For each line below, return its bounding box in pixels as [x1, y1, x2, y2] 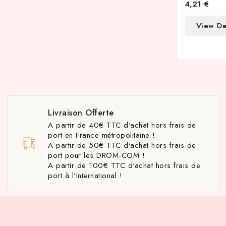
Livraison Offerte [48, 107, 117, 119]
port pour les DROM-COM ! [48, 150, 145, 161]
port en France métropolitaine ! [48, 130, 155, 141]
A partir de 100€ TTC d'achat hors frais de [48, 160, 201, 171]
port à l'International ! [48, 170, 123, 181]
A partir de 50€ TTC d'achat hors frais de [48, 140, 196, 151]
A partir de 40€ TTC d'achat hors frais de [48, 120, 196, 131]
